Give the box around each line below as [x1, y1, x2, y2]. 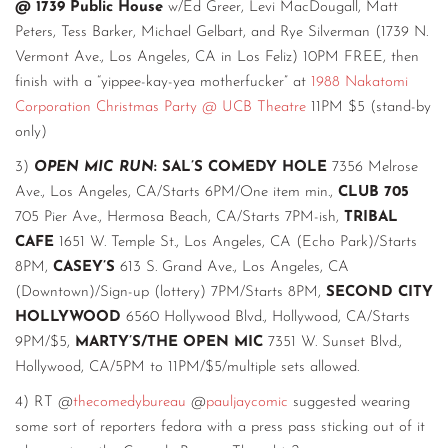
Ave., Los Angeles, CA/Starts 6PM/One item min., [15, 184, 338, 200]
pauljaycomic [206, 394, 288, 410]
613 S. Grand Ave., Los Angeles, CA [115, 259, 349, 275]
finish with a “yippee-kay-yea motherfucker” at [15, 74, 311, 90]
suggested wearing [288, 394, 410, 410]
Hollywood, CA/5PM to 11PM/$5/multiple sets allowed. [15, 359, 359, 375]
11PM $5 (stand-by [306, 99, 431, 115]
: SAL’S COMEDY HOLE [154, 159, 327, 175]
